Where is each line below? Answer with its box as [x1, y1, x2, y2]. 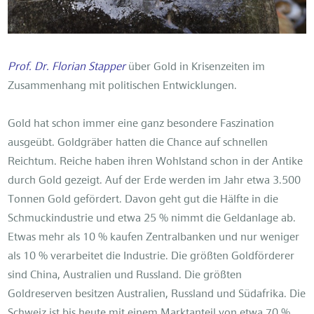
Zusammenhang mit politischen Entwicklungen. [8, 80, 238, 92]
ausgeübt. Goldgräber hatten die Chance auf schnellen [8, 137, 268, 149]
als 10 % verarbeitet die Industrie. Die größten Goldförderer [8, 250, 295, 262]
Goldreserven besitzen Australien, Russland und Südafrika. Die [8, 288, 306, 300]
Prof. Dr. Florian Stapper [8, 61, 126, 73]
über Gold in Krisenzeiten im [125, 61, 266, 73]
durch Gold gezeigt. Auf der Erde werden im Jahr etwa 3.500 [8, 175, 301, 186]
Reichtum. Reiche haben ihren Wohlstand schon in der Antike [8, 156, 303, 168]
